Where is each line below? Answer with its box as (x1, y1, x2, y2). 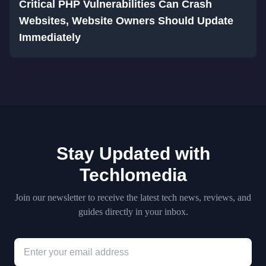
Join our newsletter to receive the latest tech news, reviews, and (15, 192, 251, 202)
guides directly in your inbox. (78, 207, 188, 217)
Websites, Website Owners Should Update (19, 15, 233, 27)
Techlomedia (79, 165, 187, 185)
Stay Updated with (56, 144, 210, 163)
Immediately (19, 31, 81, 43)
